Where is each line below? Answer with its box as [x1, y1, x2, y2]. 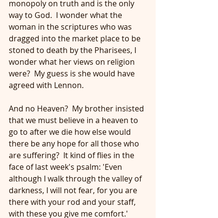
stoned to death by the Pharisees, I [9, 45, 138, 55]
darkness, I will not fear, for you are [9, 185, 139, 196]
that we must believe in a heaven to [9, 115, 140, 126]
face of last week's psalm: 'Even [9, 162, 124, 172]
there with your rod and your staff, [9, 197, 138, 207]
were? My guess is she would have [9, 68, 137, 79]
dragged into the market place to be [9, 33, 143, 44]
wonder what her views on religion [9, 56, 137, 67]
